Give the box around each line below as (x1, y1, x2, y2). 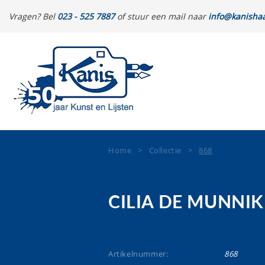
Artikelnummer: (108, 248, 169, 259)
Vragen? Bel (9, 11, 57, 22)
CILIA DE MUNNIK (108, 194, 264, 212)
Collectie (148, 145, 182, 156)
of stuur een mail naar (115, 11, 208, 22)
